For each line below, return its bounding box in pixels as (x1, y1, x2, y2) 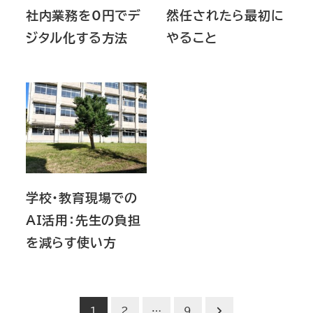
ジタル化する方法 (25, 31, 129, 44)
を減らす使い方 (25, 235, 117, 249)
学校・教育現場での (25, 191, 138, 204)
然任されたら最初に (166, 8, 284, 22)
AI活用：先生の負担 (25, 213, 141, 226)
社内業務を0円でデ (25, 8, 141, 22)
